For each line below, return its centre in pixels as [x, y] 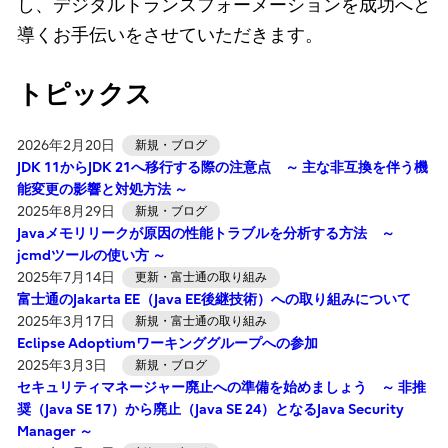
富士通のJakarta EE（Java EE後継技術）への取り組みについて [213, 299]
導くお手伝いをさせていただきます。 [169, 35]
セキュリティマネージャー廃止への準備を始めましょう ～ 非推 [221, 387]
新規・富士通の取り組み [200, 320]
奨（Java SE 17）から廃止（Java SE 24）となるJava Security [210, 409]
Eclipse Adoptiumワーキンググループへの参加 [167, 343]
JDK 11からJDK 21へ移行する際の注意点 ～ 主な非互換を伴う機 [222, 167]
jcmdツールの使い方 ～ [91, 255]
